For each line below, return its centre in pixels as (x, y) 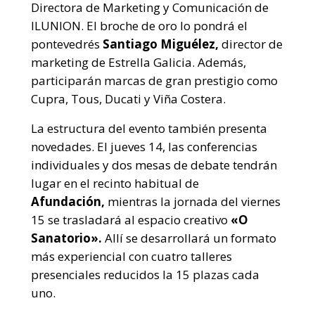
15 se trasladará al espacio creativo (129, 220)
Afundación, (69, 201)
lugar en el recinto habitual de (115, 183)
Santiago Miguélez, (161, 44)
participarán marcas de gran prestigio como (154, 81)
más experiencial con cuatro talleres (131, 256)
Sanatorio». (66, 238)
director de (251, 44)
